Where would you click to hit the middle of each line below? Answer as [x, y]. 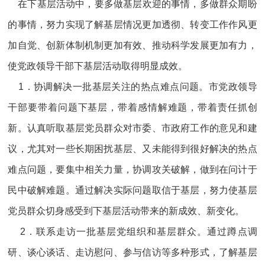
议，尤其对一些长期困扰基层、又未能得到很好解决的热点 [132, 148]
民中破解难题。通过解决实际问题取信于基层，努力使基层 [132, 190]
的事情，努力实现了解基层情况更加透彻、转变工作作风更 [132, 24]
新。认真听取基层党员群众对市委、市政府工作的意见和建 [132, 128]
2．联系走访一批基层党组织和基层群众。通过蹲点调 [132, 231]
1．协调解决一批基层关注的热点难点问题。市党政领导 [132, 86]
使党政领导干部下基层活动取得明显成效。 [98, 66]
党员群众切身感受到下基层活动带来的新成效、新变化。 [126, 211]
